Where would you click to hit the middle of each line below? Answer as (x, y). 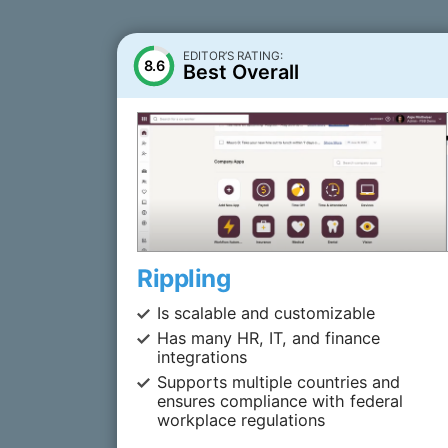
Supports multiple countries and (279, 381)
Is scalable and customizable (266, 312)
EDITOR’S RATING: (233, 56)
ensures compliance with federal (280, 400)
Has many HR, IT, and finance (269, 337)
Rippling (183, 277)
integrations (202, 356)
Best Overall (241, 72)
